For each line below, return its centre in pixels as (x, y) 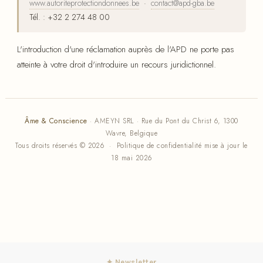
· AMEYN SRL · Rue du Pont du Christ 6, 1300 (163, 121)
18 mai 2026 (131, 158)
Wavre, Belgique (131, 134)
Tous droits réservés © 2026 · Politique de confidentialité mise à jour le (131, 146)
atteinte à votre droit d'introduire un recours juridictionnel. (117, 65)
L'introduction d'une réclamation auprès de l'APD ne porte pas (126, 50)
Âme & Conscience (56, 121)
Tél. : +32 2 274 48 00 (70, 17)
